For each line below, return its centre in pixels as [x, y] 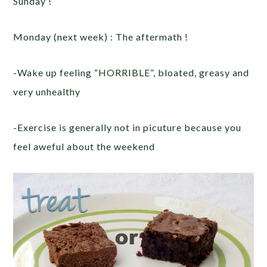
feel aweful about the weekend [84, 147]
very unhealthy [47, 92]
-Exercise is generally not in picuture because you [128, 128]
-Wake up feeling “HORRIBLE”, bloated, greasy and [131, 73]
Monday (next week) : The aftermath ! [101, 37]
